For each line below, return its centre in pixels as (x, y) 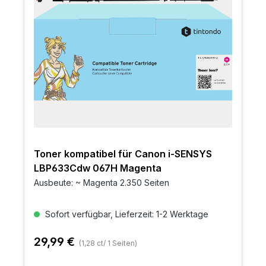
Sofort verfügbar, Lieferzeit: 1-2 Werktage (126, 214)
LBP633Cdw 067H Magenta (98, 168)
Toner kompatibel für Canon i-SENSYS (123, 154)
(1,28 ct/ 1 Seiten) (108, 243)
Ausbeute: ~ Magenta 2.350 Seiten (102, 183)
